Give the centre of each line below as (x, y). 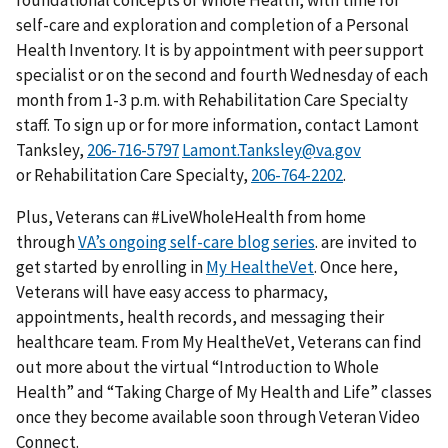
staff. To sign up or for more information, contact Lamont (217, 125)
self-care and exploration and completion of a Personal (212, 25)
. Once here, (356, 267)
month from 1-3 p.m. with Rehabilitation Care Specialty (212, 100)
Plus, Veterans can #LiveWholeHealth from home (191, 217)
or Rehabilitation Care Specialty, (133, 175)
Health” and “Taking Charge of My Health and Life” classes (224, 392)
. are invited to (366, 242)
